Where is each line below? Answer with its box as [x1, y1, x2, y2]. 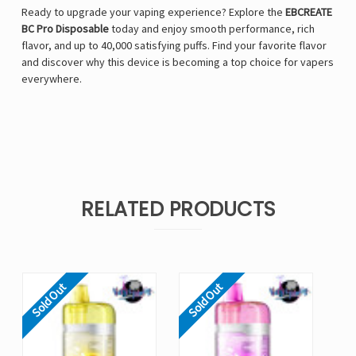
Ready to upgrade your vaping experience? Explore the [21, 5, 285, 20]
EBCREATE [285, 5, 332, 20]
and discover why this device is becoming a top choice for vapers [21, 55, 334, 70]
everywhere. [21, 72, 82, 87]
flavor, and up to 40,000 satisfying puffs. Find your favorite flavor [21, 38, 327, 53]
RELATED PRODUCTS [81, 195, 275, 224]
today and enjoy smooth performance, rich [109, 21, 315, 37]
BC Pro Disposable [21, 21, 109, 37]
